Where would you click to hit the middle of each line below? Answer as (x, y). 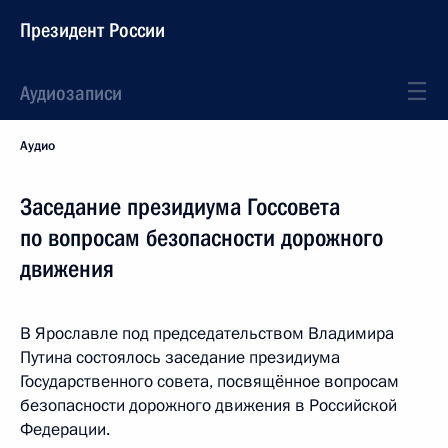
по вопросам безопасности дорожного (201, 238)
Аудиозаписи (71, 93)
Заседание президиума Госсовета (180, 207)
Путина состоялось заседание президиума (180, 357)
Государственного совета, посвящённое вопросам (209, 381)
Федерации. (65, 429)
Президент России (92, 30)
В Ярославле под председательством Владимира (207, 333)
